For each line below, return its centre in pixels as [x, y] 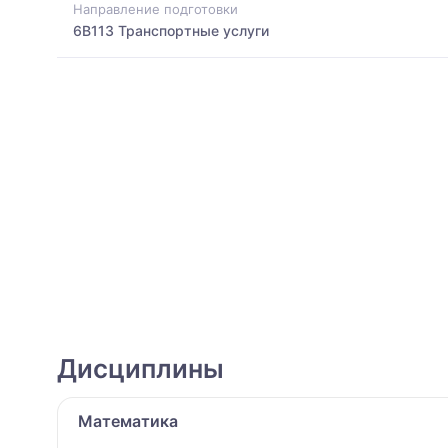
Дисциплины [140, 368]
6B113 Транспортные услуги [171, 31]
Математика [128, 420]
